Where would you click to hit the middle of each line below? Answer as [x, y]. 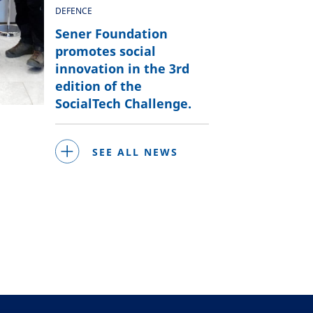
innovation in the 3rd [122, 68]
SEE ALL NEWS [135, 152]
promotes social [105, 51]
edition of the [98, 86]
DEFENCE [73, 11]
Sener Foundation [111, 34]
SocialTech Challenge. [123, 103]
